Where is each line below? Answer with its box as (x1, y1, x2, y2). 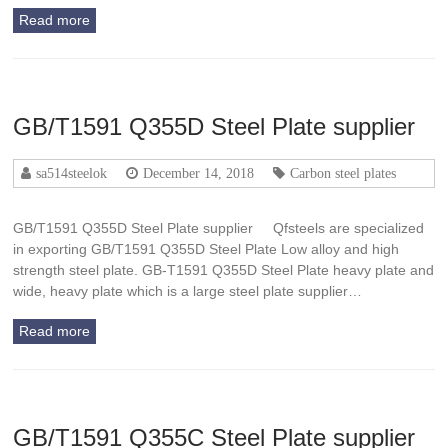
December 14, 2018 (143, 166, 255, 180)
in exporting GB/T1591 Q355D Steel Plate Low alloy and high (13, 241, 400, 257)
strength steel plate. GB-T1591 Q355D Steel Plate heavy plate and (13, 262, 435, 278)
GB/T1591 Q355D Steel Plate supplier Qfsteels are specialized (13, 220, 425, 236)
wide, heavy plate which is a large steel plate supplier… (13, 283, 363, 299)
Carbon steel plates (290, 166, 397, 180)
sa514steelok (36, 166, 108, 180)
